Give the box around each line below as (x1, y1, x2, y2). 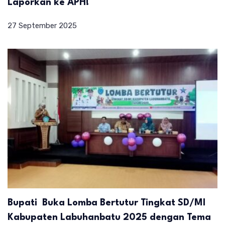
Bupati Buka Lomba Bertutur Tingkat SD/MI (8, 198, 205, 208)
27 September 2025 (8, 21, 77, 30)
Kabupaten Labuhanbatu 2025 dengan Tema (8, 213, 211, 222)
